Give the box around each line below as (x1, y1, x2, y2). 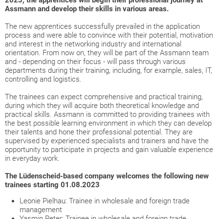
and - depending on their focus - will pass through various (5, 57, 186, 66)
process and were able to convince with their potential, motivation (5, 31, 213, 40)
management (20, 205, 62, 215)
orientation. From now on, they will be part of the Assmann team (5, 48, 209, 58)
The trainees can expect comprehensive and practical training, (5, 92, 203, 102)
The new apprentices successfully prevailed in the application (5, 22, 200, 31)
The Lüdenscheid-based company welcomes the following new (5, 172, 209, 181)
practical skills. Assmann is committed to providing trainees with (5, 110, 210, 119)
